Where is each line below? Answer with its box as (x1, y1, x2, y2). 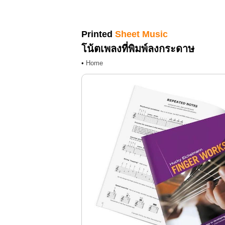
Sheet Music (115, 29, 168, 40)
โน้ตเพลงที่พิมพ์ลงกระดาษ (81, 43, 194, 55)
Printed (81, 29, 115, 40)
